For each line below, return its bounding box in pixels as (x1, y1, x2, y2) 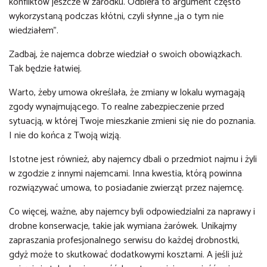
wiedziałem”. (9, 23, 61, 39)
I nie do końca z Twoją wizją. (9, 128, 123, 144)
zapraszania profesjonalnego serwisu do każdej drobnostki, (9, 232, 240, 249)
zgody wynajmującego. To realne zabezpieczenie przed (9, 99, 224, 115)
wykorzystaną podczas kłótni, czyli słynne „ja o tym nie (9, 8, 223, 24)
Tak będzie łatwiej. (9, 61, 86, 77)
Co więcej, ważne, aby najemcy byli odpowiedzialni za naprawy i (9, 204, 255, 220)
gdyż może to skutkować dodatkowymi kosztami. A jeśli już (9, 247, 243, 263)
